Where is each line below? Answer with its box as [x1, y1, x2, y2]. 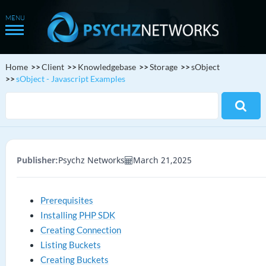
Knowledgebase [77, 62, 136, 72]
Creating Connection [40, 224, 121, 235]
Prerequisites [40, 195, 93, 205]
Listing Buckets [40, 239, 101, 250]
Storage [149, 62, 178, 72]
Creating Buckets [40, 254, 109, 265]
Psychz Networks [58, 154, 125, 166]
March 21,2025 [132, 154, 192, 166]
